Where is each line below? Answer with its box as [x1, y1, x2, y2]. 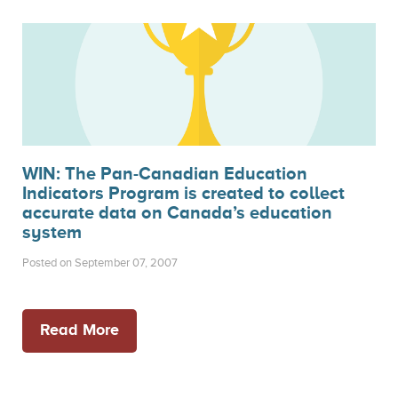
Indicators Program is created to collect [22, 183, 345, 203]
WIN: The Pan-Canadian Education [22, 163, 307, 183]
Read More [40, 321, 119, 338]
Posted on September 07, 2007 [22, 256, 178, 269]
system [22, 222, 82, 242]
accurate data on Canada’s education [22, 203, 332, 222]
